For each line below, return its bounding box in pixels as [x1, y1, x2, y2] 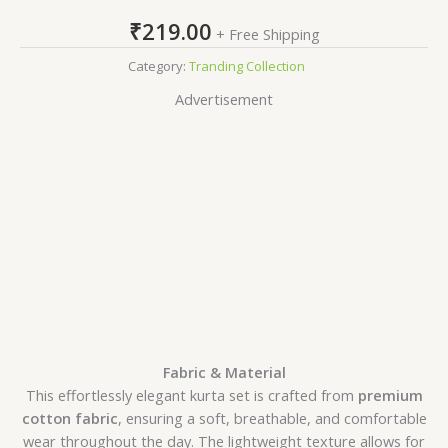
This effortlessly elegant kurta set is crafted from [25, 385, 358, 405]
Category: [128, 56, 189, 75]
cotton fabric [21, 408, 118, 428]
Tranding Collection [189, 56, 305, 75]
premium [357, 385, 423, 405]
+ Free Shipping [215, 23, 320, 44]
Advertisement [175, 89, 273, 109]
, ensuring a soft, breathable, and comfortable [117, 408, 427, 428]
